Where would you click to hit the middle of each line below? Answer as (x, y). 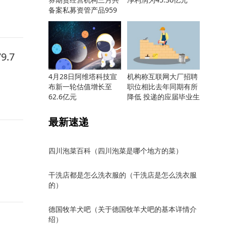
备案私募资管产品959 (83, 10)
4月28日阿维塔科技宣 (83, 76)
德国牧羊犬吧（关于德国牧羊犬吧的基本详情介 (123, 209)
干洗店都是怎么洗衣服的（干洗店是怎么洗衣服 (123, 175)
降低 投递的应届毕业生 (163, 97)
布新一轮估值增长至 (80, 87)
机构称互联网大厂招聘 (162, 76)
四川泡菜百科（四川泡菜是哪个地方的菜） (116, 151)
